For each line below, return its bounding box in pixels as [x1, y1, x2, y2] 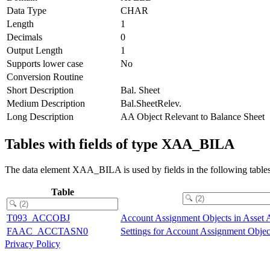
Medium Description [7, 98, 85, 108]
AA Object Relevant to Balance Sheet [121, 111, 265, 122]
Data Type [7, 5, 46, 16]
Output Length [7, 45, 63, 55]
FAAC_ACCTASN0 [7, 225, 88, 236]
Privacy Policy [5, 238, 60, 249]
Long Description [7, 111, 74, 122]
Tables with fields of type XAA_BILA [5, 136, 234, 152]
